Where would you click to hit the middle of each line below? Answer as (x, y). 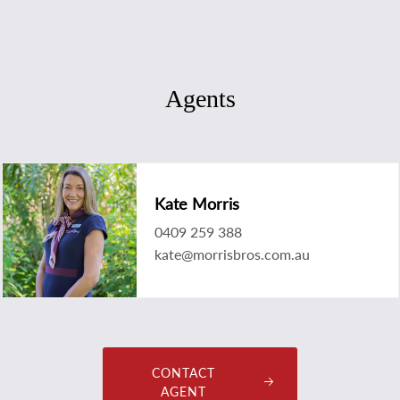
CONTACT (183, 372)
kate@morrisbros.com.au (232, 254)
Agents (200, 98)
